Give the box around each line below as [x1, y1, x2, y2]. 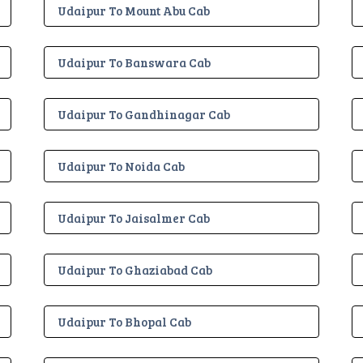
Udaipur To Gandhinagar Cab [58, 105, 230, 122]
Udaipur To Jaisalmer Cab [58, 209, 210, 226]
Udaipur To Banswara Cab [58, 53, 211, 70]
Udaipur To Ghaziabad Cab [58, 261, 212, 278]
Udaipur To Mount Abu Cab [58, 2, 210, 19]
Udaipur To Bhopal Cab [58, 313, 191, 330]
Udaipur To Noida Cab [58, 157, 185, 174]
